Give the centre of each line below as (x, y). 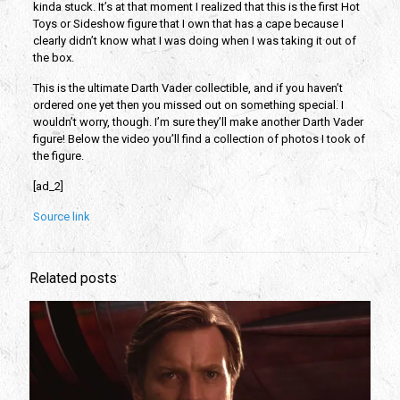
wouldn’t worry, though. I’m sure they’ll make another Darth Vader (198, 122)
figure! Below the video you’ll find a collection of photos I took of (199, 139)
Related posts (73, 279)
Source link (61, 217)
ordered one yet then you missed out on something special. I (188, 105)
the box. (54, 58)
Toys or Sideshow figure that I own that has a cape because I (188, 24)
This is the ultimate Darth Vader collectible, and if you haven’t (187, 88)
